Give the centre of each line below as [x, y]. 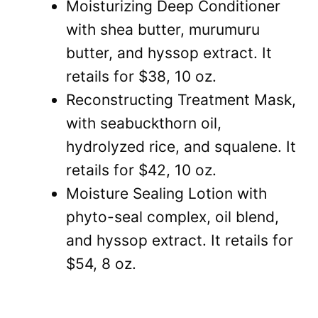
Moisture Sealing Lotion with [166, 194]
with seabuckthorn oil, [144, 124]
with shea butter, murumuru [163, 30]
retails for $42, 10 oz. [141, 170]
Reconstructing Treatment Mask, [181, 100]
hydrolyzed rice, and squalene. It [181, 147]
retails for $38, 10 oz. [141, 77]
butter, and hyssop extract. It [169, 53]
